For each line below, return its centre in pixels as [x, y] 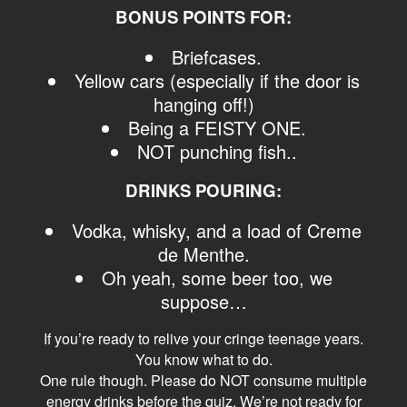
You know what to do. [203, 360]
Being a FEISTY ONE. [217, 128]
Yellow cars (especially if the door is [217, 81]
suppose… [203, 302]
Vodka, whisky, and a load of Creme [217, 231]
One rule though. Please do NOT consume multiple [203, 381]
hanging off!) [203, 104]
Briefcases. [217, 57]
